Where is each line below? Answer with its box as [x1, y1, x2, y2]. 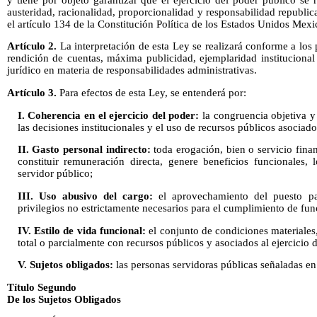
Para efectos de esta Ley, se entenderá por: [57, 86, 246, 98]
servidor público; [17, 168, 93, 180]
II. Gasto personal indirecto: [17, 144, 151, 156]
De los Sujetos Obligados [7, 293, 121, 305]
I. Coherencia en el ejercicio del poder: [17, 109, 200, 121]
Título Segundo [7, 281, 76, 293]
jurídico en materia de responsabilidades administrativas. [7, 64, 257, 76]
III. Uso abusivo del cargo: [17, 190, 154, 202]
